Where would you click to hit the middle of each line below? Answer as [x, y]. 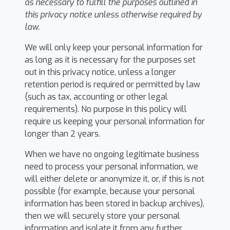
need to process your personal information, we [111, 167]
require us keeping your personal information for [115, 121]
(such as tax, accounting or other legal [96, 97]
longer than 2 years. [62, 134]
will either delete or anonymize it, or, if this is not [114, 179]
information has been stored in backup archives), [114, 204]
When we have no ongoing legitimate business [112, 154]
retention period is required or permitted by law [112, 84]
